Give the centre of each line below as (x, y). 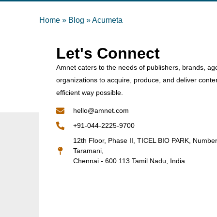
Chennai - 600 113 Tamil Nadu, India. (130, 161)
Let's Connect (108, 54)
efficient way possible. (90, 93)
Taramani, (89, 151)
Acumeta (107, 20)
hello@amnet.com (101, 111)
